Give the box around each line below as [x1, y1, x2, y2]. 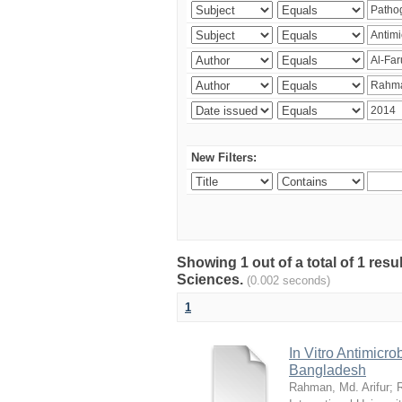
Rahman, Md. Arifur [289, 380, 389, 394]
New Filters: [191, 151, 257, 164]
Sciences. [177, 272, 247, 287]
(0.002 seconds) [247, 274, 330, 287]
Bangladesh [289, 363, 366, 378]
